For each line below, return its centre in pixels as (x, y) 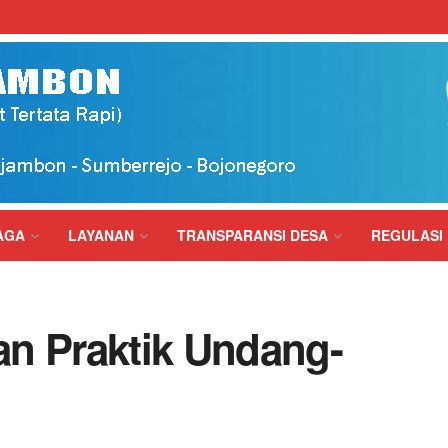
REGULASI (407, 235)
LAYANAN (101, 235)
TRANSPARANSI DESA (252, 235)
